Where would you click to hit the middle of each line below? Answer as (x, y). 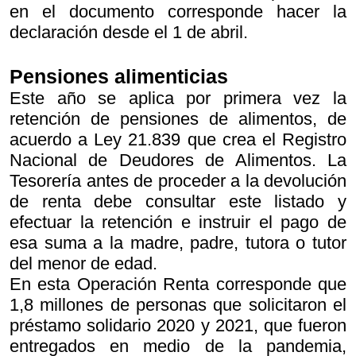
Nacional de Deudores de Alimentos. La (178, 161)
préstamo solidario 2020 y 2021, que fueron (178, 326)
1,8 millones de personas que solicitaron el (178, 305)
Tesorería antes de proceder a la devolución (178, 181)
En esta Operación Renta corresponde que (178, 284)
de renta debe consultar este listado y (178, 202)
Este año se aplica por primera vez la (178, 99)
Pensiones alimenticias (119, 77)
